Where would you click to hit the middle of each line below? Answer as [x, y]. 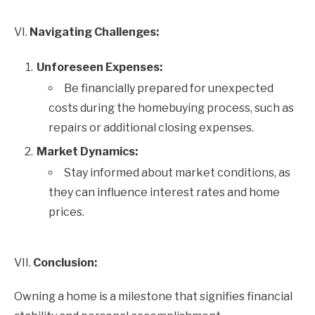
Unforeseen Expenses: [99, 67]
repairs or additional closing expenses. [151, 128]
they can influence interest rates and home [164, 192]
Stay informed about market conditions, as [177, 173]
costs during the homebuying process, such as [171, 108]
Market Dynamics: [87, 152]
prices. [66, 212]
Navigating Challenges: [94, 32]
